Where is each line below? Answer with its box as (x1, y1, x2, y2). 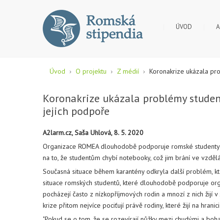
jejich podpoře (43, 104, 110, 118)
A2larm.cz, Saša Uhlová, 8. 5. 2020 (43, 128, 143, 137)
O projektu (76, 67, 107, 76)
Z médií (117, 67, 139, 76)
